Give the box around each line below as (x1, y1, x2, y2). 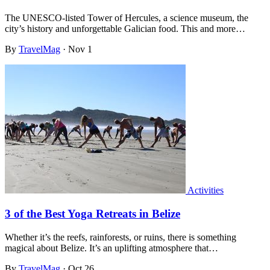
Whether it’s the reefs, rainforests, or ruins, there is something (5, 231, 236, 242)
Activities (187, 185, 224, 196)
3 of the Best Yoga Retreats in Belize (5, 207, 180, 221)
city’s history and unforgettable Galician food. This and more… (5, 24, 245, 34)
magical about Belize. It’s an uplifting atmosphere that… (5, 242, 218, 253)
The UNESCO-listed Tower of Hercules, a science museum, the (5, 13, 248, 24)
